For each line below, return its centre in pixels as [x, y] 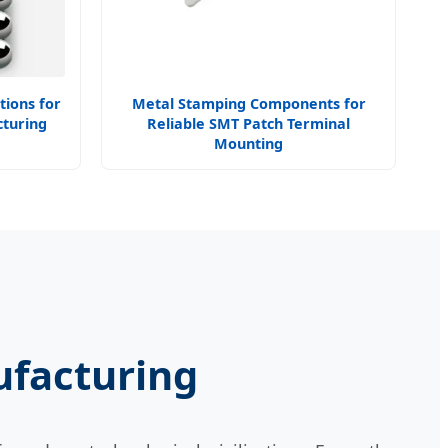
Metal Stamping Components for [248, 103]
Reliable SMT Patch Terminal [248, 123]
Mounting [248, 143]
